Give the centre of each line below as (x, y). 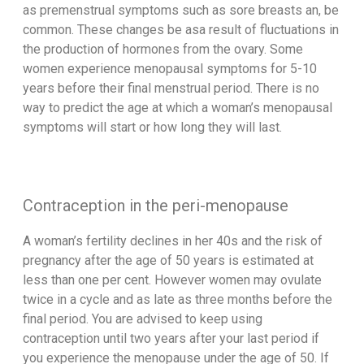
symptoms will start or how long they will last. (152, 128)
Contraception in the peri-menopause (155, 206)
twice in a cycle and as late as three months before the (177, 300)
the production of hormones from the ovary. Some (162, 50)
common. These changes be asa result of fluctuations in (180, 30)
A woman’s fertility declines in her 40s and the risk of (172, 241)
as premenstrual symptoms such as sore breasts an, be (180, 11)
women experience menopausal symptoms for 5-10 (169, 69)
